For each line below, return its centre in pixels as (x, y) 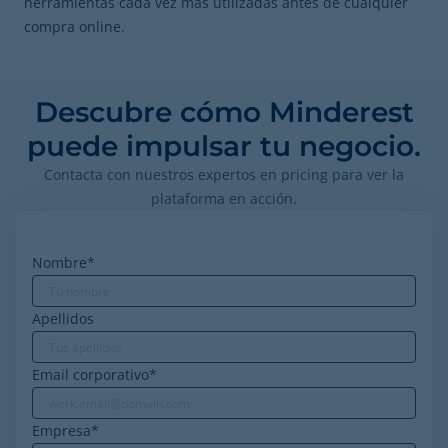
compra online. (74, 26)
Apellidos (63, 318)
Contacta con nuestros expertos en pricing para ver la (224, 174)
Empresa (61, 430)
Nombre (59, 262)
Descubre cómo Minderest (224, 112)
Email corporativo (90, 374)
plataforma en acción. (224, 198)
